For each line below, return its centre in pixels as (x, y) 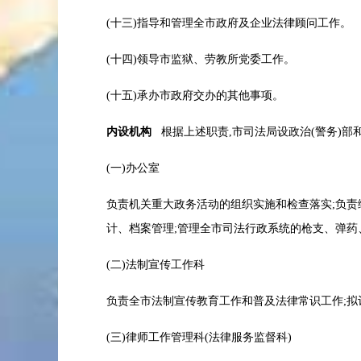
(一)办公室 (133, 168)
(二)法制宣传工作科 (156, 265)
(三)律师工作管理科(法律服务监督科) (199, 337)
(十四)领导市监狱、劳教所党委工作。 (201, 59)
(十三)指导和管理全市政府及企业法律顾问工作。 (229, 23)
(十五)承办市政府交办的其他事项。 (195, 95)
